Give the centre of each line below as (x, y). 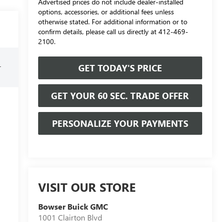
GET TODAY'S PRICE (120, 68)
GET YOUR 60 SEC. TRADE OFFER (120, 95)
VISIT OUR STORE (87, 187)
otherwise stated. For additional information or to (112, 21)
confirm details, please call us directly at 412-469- (113, 31)
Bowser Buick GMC (73, 207)
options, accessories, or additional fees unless (106, 11)
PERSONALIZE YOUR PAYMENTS (120, 123)
